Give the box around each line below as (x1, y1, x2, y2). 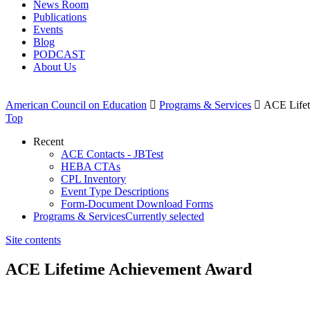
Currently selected (125, 210, 204, 222)
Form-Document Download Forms (61, 198, 213, 210)
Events (33, 24, 63, 35)
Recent (33, 136, 64, 147)
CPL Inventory (61, 173, 126, 185)
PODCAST (33, 48, 85, 60)
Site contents (6, 234, 61, 246)
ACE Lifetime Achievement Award (6, 259, 252, 278)
